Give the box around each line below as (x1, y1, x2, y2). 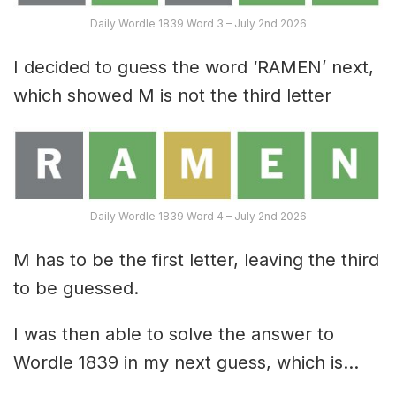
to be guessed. (13, 277, 139, 299)
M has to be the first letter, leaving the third (13, 248, 379, 270)
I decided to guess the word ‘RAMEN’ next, (13, 57, 374, 79)
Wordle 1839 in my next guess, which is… (13, 351, 359, 373)
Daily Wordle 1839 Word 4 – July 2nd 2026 (89, 209, 307, 223)
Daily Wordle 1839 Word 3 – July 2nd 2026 (89, 17, 307, 31)
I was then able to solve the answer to (13, 323, 334, 345)
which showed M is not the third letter (13, 85, 331, 107)
